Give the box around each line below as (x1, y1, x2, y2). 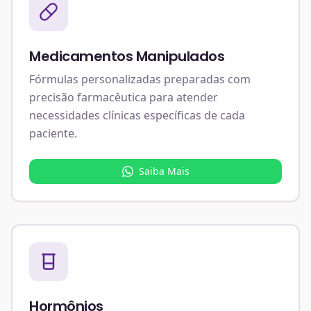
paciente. (29, 125, 77, 141)
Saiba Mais (138, 164, 190, 178)
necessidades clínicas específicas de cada (29, 107, 245, 123)
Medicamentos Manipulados (29, 46, 224, 66)
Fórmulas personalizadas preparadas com (29, 71, 251, 87)
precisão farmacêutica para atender (29, 89, 218, 105)
